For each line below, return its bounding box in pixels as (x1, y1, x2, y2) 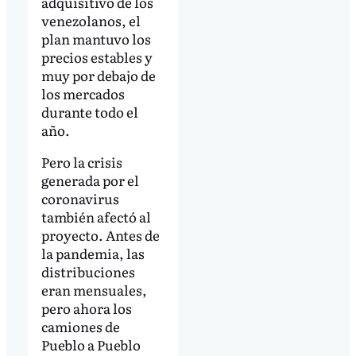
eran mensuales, (41, 279, 147, 300)
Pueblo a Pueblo (41, 334, 141, 354)
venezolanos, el (41, 10, 141, 31)
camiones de (41, 315, 120, 336)
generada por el (41, 169, 139, 190)
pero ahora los (41, 297, 132, 318)
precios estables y (41, 47, 153, 68)
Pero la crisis (41, 151, 122, 172)
